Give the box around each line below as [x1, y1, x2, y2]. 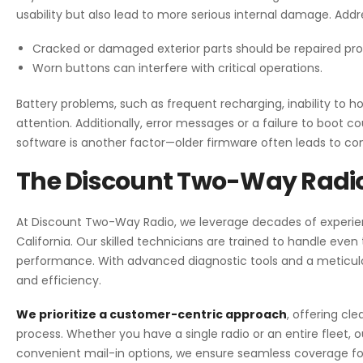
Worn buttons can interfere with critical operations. [32, 59, 322, 76]
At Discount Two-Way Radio [16, 213, 174, 230]
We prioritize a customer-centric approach [16, 305, 287, 322]
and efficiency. [16, 271, 101, 288]
